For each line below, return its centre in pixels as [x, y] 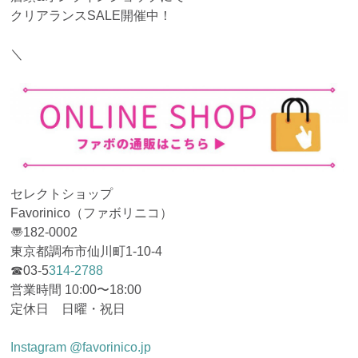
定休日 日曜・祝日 [68, 308]
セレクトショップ [62, 193]
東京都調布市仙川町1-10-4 [87, 251]
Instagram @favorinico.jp [81, 347]
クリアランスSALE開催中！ [91, 16]
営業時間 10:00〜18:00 [76, 289]
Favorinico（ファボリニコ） [92, 213]
